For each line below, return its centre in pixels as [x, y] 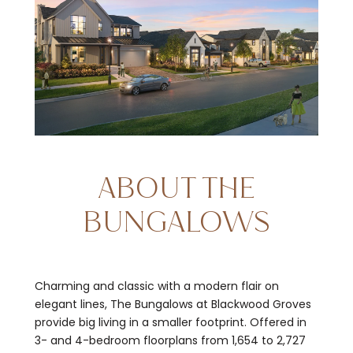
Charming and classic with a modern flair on [157, 286]
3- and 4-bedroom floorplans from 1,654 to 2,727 [170, 340]
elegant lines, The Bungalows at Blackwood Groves [173, 304]
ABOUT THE [176, 189]
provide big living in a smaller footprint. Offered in [171, 322]
